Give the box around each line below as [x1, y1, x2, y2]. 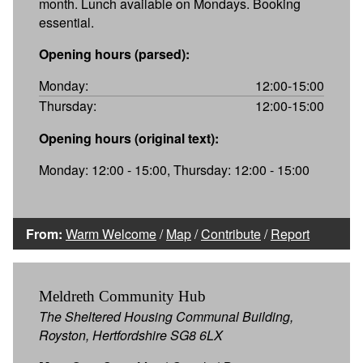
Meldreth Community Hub [39, 287, 206, 305]
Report [271, 224, 310, 243]
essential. [39, 12, 94, 32]
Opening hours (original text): [39, 128, 219, 147]
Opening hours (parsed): [39, 44, 190, 63]
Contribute [201, 224, 261, 243]
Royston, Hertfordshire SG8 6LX [39, 325, 223, 344]
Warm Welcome [66, 224, 156, 243]
